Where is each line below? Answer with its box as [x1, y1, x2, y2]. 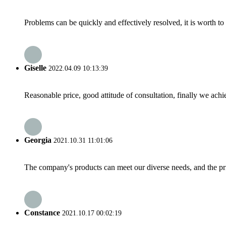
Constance [24, 208, 60, 217]
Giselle [24, 63, 46, 72]
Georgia [24, 136, 51, 145]
